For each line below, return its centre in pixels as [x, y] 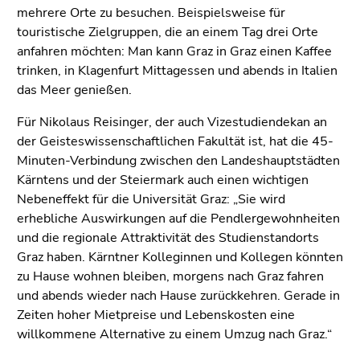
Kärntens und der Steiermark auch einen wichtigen [163, 180]
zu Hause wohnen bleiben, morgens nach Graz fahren [170, 277]
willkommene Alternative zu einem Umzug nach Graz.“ [174, 335]
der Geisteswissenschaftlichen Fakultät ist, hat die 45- [175, 142]
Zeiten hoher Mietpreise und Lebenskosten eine [156, 315]
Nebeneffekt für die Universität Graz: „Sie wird [151, 200]
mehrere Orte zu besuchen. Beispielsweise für [151, 13]
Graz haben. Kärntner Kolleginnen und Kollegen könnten [180, 258]
